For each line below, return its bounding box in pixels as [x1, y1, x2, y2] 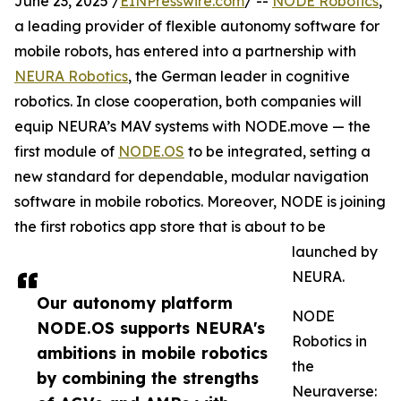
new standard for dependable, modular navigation [14, 167, 369, 186]
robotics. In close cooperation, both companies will [14, 92, 362, 111]
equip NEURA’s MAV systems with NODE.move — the [14, 117, 371, 136]
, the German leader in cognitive [128, 67, 350, 86]
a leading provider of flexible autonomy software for [14, 17, 380, 36]
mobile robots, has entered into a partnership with [14, 42, 356, 61]
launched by [292, 243, 378, 261]
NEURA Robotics [14, 67, 128, 86]
